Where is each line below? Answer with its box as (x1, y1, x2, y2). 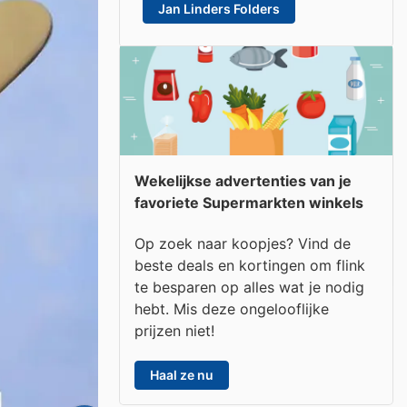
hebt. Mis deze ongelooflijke (134, 299, 329, 318)
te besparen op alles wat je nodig (134, 277, 364, 296)
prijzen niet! (134, 321, 214, 340)
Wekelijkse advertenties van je (134, 172, 352, 190)
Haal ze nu (150, 366, 213, 382)
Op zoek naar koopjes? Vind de (134, 233, 351, 253)
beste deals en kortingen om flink (134, 255, 365, 274)
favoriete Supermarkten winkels (134, 194, 363, 212)
